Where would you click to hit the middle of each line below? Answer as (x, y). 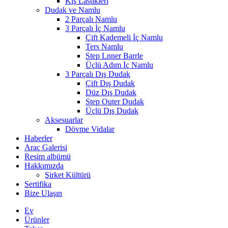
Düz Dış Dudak (111, 92)
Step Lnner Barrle (114, 56)
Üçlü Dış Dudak (112, 111)
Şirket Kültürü (68, 175)
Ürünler (37, 220)
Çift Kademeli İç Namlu (124, 37)
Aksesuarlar (64, 120)
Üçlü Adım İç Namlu (119, 65)
